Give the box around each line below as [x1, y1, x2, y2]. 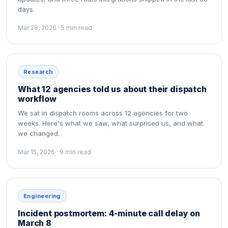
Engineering [23, 192, 61, 199]
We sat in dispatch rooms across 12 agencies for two [18, 109, 188, 117]
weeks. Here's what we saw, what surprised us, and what [18, 119, 203, 127]
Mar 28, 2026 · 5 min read [18, 24, 92, 32]
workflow [18, 94, 56, 104]
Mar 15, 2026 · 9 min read [18, 148, 91, 156]
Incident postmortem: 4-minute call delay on [18, 208, 201, 218]
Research [23, 68, 53, 75]
